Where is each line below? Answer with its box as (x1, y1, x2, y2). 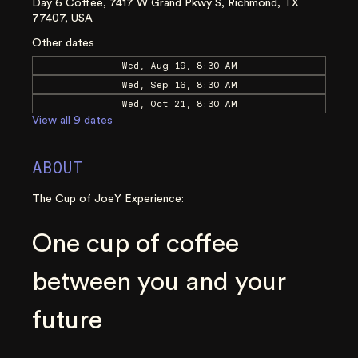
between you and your (32, 268, 292, 295)
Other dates (32, 37, 94, 49)
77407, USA (32, 12, 93, 24)
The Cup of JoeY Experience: (32, 193, 184, 205)
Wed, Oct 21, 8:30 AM (121, 97, 237, 109)
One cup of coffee (32, 230, 245, 257)
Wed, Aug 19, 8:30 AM (121, 59, 237, 71)
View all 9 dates (32, 114, 113, 126)
